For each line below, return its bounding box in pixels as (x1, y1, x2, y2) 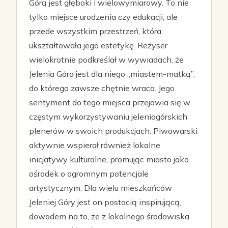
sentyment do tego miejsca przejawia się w (29, 97, 190, 107)
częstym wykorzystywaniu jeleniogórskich (29, 111, 187, 122)
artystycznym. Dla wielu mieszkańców (29, 183, 172, 193)
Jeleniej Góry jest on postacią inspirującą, (29, 197, 181, 207)
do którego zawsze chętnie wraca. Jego (29, 83, 175, 93)
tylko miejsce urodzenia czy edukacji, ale (29, 12, 178, 22)
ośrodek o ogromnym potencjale (29, 168, 149, 179)
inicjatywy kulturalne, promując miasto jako (29, 154, 189, 164)
